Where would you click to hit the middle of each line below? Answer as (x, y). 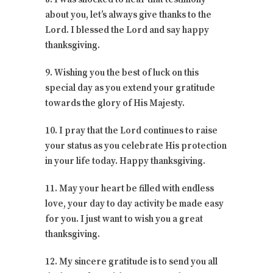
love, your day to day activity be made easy (134, 204)
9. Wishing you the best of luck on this (122, 73)
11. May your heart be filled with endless (129, 188)
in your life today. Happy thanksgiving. (125, 161)
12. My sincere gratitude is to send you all (131, 261)
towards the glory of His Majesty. (115, 103)
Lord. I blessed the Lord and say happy (127, 30)
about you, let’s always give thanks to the (128, 15)
